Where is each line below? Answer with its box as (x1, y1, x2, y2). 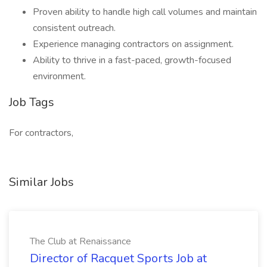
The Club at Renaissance (30, 235, 131, 248)
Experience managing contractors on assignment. (33, 38, 234, 51)
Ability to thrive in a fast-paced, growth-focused (33, 54, 231, 67)
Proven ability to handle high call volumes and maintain (33, 5, 257, 18)
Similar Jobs (9, 174, 74, 190)
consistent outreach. (33, 21, 116, 35)
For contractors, (9, 126, 73, 139)
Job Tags (9, 94, 54, 110)
